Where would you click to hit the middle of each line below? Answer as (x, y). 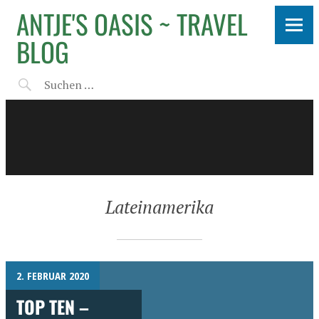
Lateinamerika (159, 207)
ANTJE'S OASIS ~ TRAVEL (132, 24)
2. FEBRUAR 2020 (53, 276)
